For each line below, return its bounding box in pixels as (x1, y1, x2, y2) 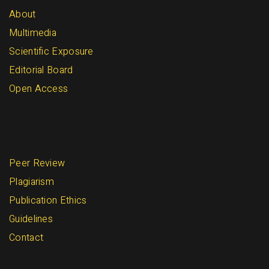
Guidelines (9, 212, 53, 227)
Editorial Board (9, 63, 73, 78)
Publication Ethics (9, 193, 87, 208)
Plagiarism (9, 175, 54, 190)
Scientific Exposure (9, 44, 94, 59)
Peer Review (9, 156, 65, 171)
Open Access (9, 82, 68, 97)
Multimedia (9, 26, 56, 41)
